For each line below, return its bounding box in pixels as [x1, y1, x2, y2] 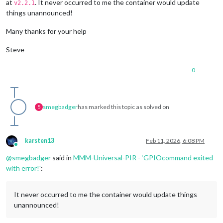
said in [51, 153, 73, 162]
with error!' [6, 164, 41, 173]
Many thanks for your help [6, 27, 87, 36]
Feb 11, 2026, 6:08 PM [146, 137, 205, 145]
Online [15, 144, 34, 152]
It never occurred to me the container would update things [14, 190, 197, 199]
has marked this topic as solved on [78, 103, 169, 111]
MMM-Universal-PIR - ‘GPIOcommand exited [73, 153, 213, 162]
